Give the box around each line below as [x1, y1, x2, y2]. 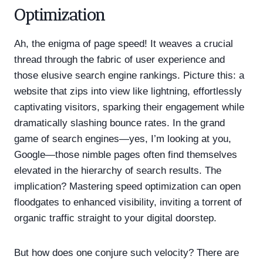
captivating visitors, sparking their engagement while [14, 101, 244, 113]
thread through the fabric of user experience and [14, 53, 225, 65]
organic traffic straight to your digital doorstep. [14, 212, 217, 224]
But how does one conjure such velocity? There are [14, 247, 239, 258]
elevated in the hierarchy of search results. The [14, 164, 221, 176]
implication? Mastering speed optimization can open [14, 180, 241, 192]
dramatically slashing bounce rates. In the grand [14, 117, 225, 129]
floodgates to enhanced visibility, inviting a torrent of [14, 196, 242, 208]
